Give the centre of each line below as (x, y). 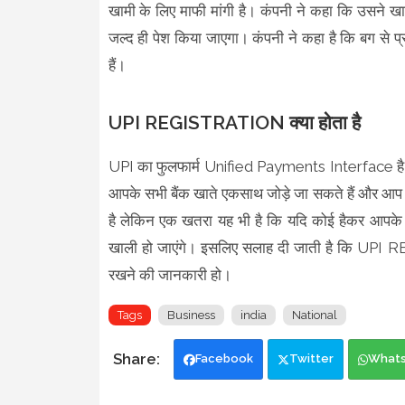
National (314, 316)
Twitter (311, 359)
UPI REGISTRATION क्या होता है (234, 123)
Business (191, 316)
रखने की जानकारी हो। (171, 275)
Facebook (224, 359)
